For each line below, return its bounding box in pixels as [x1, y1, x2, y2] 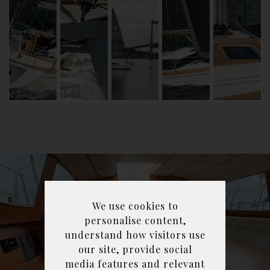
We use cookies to [92, 199, 178, 212]
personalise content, [84, 213, 186, 227]
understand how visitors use [64, 228, 206, 241]
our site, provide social [78, 242, 192, 256]
